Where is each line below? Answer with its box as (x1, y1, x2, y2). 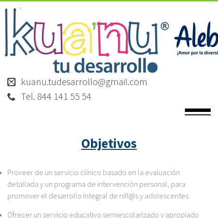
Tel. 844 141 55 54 (19, 90, 91, 102)
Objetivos (81, 135, 137, 151)
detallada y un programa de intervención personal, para (7, 179, 185, 189)
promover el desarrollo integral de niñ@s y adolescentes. (7, 191, 190, 200)
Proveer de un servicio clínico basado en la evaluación (7, 167, 180, 177)
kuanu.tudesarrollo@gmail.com (19, 75, 147, 88)
